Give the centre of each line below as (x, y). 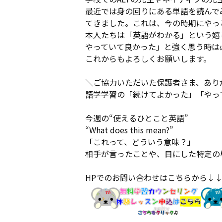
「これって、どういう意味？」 (140, 141)
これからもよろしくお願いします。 (149, 58)
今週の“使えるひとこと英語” (137, 118)
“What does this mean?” (129, 130)
